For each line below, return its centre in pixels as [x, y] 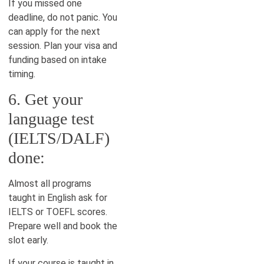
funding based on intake [57, 60]
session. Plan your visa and [63, 46]
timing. [22, 74]
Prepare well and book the [63, 226]
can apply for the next [54, 32]
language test [51, 119]
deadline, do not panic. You [63, 18]
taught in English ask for [58, 198]
